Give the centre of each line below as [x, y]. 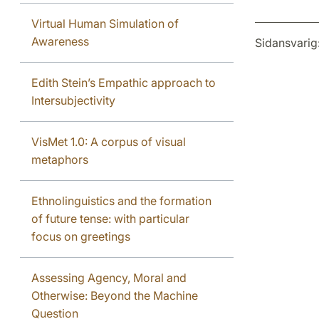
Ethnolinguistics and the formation [121, 200]
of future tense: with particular [110, 218]
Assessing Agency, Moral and [109, 277]
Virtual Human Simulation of [105, 23]
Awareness [60, 41]
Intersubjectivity [73, 100]
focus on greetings [81, 236]
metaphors [60, 159]
